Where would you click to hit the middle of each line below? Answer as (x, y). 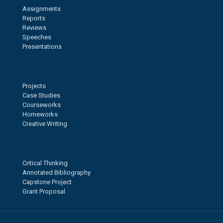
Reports (34, 18)
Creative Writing (45, 124)
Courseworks (42, 105)
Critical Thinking (45, 163)
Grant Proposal (44, 191)
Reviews (34, 28)
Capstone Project (47, 182)
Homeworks (40, 114)
